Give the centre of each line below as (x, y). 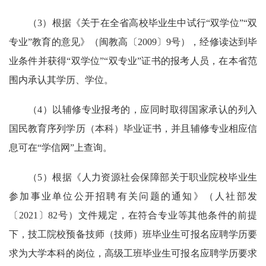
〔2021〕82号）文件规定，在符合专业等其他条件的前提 (133, 215)
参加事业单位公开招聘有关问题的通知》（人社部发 (133, 196)
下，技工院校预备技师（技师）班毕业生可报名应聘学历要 (133, 234)
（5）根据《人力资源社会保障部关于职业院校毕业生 (142, 177)
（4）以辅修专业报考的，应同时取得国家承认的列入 (142, 110)
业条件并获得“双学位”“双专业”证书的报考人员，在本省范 (133, 61)
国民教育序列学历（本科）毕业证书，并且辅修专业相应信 (133, 129)
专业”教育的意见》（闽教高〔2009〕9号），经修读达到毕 (133, 42)
